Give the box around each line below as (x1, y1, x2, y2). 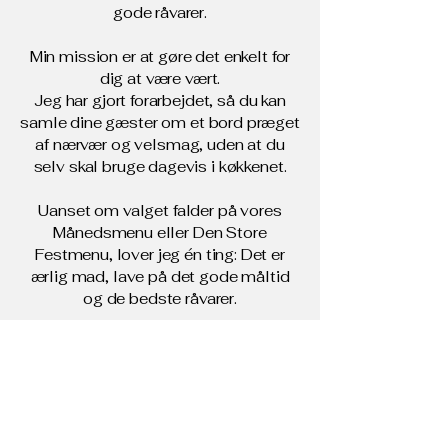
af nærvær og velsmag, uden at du (35, 135, 285, 154)
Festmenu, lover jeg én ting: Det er (35, 245, 285, 264)
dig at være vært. (99, 69, 221, 88)
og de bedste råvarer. (83, 289, 237, 308)
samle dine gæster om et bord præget (20, 113, 300, 132)
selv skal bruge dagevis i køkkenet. (33, 157, 287, 176)
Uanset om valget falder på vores (38, 201, 282, 220)
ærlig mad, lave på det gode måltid (30, 267, 290, 286)
